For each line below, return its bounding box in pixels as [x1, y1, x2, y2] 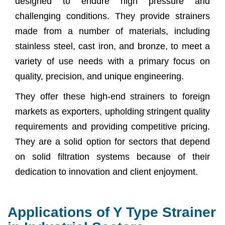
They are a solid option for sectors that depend [15, 136, 210, 147]
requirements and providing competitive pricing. [15, 121, 210, 132]
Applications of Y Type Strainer [8, 204, 216, 220]
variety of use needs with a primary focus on [15, 56, 210, 66]
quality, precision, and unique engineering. [15, 71, 184, 81]
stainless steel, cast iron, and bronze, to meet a [15, 41, 210, 51]
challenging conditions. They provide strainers [15, 11, 210, 21]
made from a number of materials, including [15, 26, 210, 36]
